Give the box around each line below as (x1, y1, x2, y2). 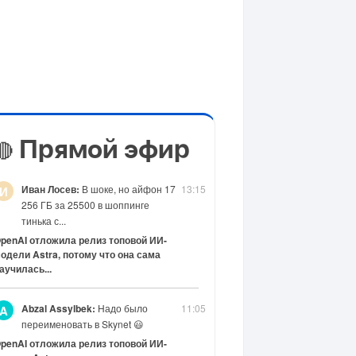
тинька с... (21, 214, 66, 227)
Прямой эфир (14, 137, 190, 163)
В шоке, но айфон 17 (79, 182, 176, 195)
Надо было (95, 301, 148, 315)
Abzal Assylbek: (21, 301, 95, 315)
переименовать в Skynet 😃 (21, 317, 144, 331)
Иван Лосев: (21, 182, 79, 196)
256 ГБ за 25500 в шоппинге (21, 198, 149, 211)
